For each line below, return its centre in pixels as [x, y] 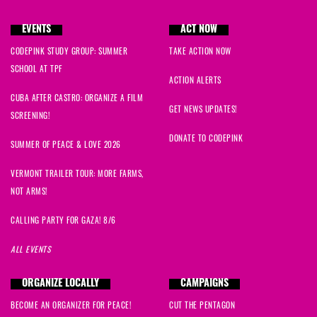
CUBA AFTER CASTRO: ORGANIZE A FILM [77, 99]
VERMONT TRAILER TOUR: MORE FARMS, [77, 175]
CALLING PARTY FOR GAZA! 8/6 [63, 222]
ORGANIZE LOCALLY [60, 284]
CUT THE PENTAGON [202, 307]
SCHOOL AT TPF [36, 70]
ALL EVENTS [30, 251]
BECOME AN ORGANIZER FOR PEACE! [71, 307]
